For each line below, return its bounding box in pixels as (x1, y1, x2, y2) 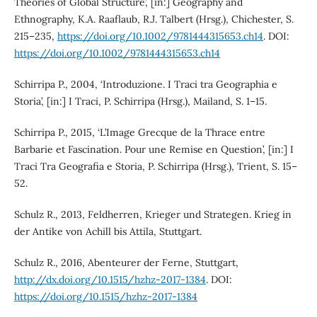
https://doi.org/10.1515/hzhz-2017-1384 (13, 290, 197, 304)
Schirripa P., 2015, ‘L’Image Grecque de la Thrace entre (13, 126, 265, 139)
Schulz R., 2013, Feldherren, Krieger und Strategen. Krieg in (13, 208, 292, 221)
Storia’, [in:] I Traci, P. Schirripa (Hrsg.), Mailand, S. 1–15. (13, 95, 267, 108)
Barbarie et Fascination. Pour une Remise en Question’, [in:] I (13, 143, 294, 156)
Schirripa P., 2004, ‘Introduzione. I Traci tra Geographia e (13, 78, 277, 91)
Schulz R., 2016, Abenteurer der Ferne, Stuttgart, (13, 256, 238, 270)
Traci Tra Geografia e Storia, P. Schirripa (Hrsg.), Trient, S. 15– (13, 160, 297, 173)
